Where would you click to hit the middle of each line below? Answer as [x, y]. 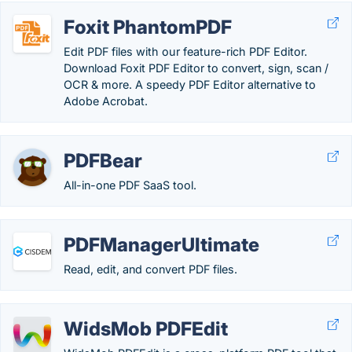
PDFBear [103, 161]
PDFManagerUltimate [161, 245]
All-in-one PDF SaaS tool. [130, 185]
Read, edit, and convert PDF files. [150, 269]
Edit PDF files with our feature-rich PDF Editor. [185, 51]
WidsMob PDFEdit [146, 329]
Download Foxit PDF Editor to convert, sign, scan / [196, 68]
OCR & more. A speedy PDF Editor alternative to [190, 84]
